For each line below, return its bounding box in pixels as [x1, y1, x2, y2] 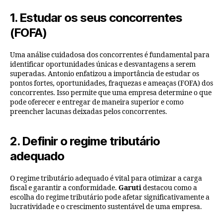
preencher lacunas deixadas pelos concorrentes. [10, 107, 167, 116]
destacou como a [143, 183, 197, 192]
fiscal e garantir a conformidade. [10, 183, 117, 192]
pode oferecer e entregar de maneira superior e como [10, 98, 184, 107]
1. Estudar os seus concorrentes [10, 10, 183, 25]
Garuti [117, 183, 143, 192]
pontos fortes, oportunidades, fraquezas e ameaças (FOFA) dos [10, 79, 213, 88]
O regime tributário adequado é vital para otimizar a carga [10, 174, 202, 183]
